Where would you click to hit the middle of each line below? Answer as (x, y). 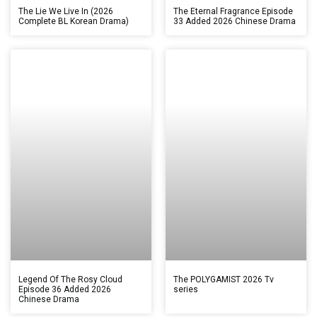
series (186, 290)
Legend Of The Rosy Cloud (70, 280)
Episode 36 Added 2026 (65, 290)
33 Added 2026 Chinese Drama (235, 21)
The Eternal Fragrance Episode (233, 11)
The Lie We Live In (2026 (66, 11)
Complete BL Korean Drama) (74, 21)
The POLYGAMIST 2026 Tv (224, 280)
